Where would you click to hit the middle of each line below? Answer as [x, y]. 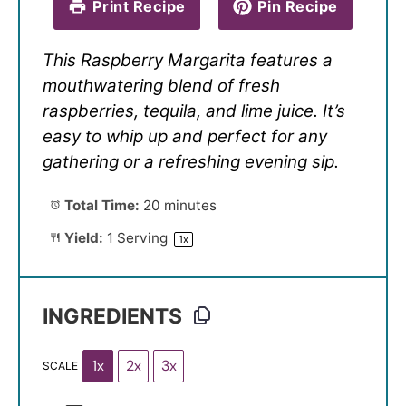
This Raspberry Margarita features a [188, 61]
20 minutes [179, 206]
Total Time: [100, 206]
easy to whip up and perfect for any [185, 137]
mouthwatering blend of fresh [161, 86]
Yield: [82, 238]
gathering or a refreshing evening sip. [191, 162]
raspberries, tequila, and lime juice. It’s [194, 111]
